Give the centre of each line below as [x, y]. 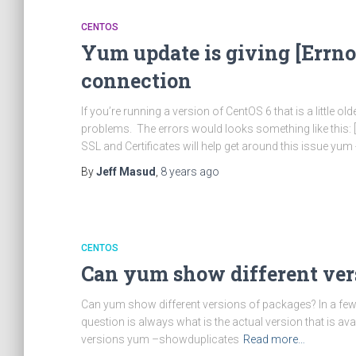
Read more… [274, 339]
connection [136, 81]
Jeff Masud [126, 172]
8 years [179, 172]
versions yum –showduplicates [160, 339]
